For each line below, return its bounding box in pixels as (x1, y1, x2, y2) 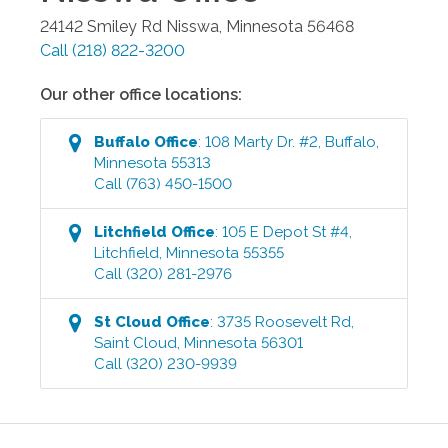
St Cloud (94, 312, 163, 331)
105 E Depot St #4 (222, 222, 350, 241)
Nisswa (166, 16, 219, 36)
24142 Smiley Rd (40, 16, 162, 36)
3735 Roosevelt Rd (217, 312, 352, 331)
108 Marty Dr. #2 (205, 132, 319, 151)
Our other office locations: (40, 84, 242, 104)
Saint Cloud (94, 333, 178, 352)
